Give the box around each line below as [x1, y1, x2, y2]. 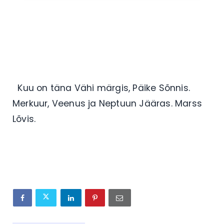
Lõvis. [12, 112, 36, 125]
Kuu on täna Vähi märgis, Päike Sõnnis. [12, 81, 190, 94]
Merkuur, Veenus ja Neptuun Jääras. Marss [12, 97, 202, 109]
